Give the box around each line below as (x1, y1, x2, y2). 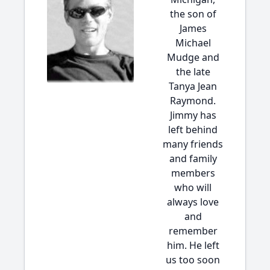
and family (169, 152, 217, 165)
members (171, 166, 215, 180)
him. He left (166, 239, 219, 252)
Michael (175, 36, 211, 49)
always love (167, 195, 219, 209)
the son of (169, 7, 216, 20)
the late (175, 65, 210, 78)
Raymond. (170, 94, 216, 107)
